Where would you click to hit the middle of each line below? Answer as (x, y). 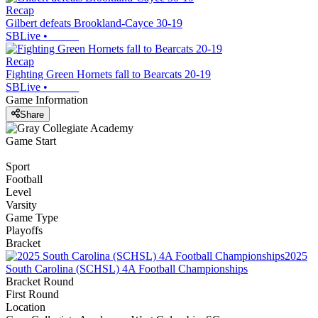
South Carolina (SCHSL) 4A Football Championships (127, 268)
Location (26, 307)
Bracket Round (40, 281)
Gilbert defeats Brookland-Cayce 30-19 (94, 23)
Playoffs (24, 230)
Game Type (32, 217)
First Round (32, 294)
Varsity (21, 204)
